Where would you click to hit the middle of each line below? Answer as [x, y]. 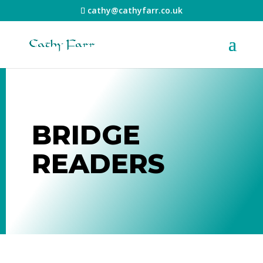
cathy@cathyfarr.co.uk [135, 10]
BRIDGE [86, 135]
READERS [98, 164]
